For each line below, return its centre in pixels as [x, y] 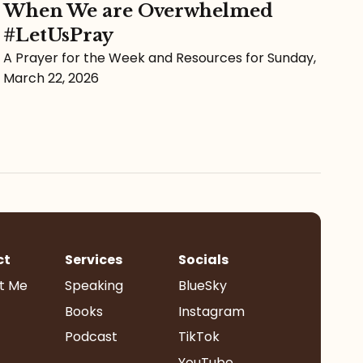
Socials [203, 260]
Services [94, 260]
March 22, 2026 [51, 78]
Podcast [91, 337]
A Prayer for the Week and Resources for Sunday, [160, 58]
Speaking [94, 285]
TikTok [199, 337]
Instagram [211, 311]
